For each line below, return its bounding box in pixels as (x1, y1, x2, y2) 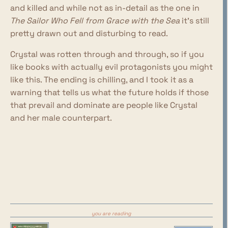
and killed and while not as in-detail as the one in (10, 3, 199, 13)
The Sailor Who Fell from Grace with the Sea (10, 15, 180, 26)
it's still (180, 15, 209, 26)
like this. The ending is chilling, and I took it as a (10, 74, 193, 85)
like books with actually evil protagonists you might (10, 62, 213, 72)
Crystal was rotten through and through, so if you (10, 49, 204, 60)
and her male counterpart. (10, 112, 112, 123)
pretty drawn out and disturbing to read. (10, 28, 168, 39)
